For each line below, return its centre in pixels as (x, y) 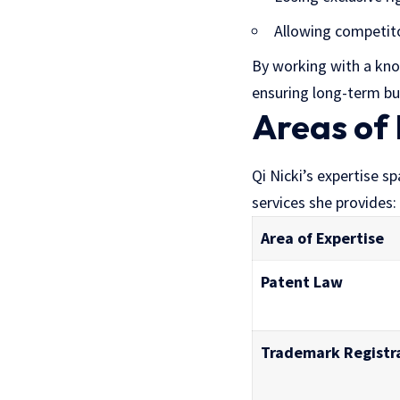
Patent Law (302, 281)
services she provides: (324, 202)
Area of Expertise (322, 237)
